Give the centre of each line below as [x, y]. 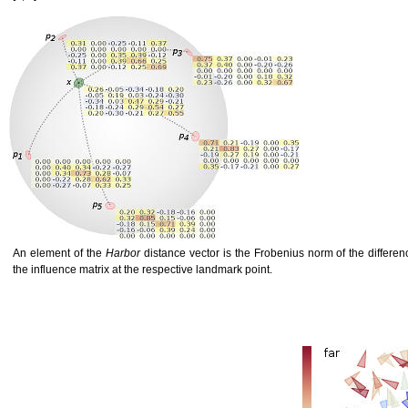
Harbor [122, 254]
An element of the [59, 254]
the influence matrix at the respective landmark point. [143, 270]
